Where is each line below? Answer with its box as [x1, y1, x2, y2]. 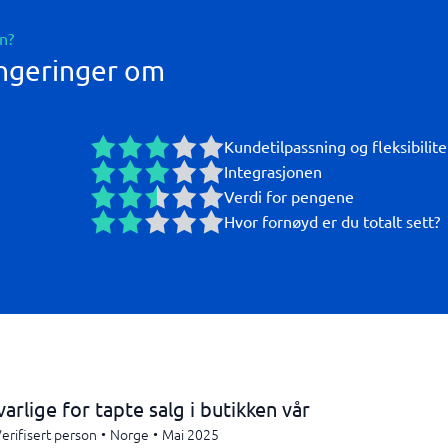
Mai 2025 [162, 424, 219, 444]
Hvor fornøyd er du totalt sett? [224, 211, 440, 231]
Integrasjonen [224, 161, 322, 181]
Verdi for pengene [224, 186, 354, 206]
